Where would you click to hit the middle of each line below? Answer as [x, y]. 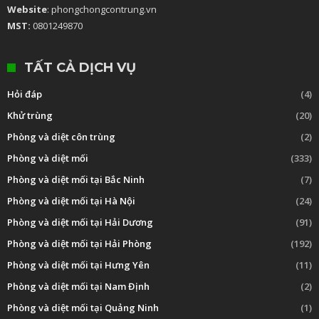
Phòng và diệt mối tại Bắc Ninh [76, 179]
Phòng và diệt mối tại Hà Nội [71, 201]
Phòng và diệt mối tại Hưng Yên [78, 265]
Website [27, 9]
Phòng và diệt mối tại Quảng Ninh [83, 308]
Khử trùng [30, 115]
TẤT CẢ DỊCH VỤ [80, 68]
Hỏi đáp [25, 94]
